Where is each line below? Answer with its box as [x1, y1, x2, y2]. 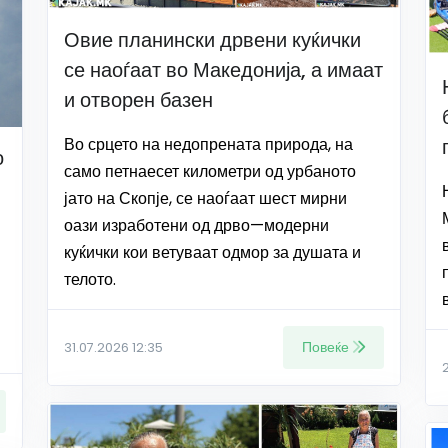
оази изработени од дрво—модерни [64, 214, 329, 238]
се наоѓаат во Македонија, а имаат [64, 56, 383, 85]
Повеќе [302, 337, 349, 358]
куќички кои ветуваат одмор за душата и [64, 241, 361, 265]
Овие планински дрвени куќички [64, 26, 361, 55]
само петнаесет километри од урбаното [64, 160, 356, 184]
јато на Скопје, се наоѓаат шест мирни [64, 187, 347, 211]
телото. [64, 268, 116, 292]
